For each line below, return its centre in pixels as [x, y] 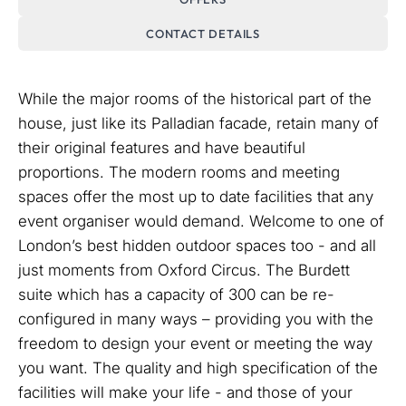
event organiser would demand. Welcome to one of [201, 221]
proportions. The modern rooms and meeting [179, 172]
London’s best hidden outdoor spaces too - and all [197, 246]
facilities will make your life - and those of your [185, 392]
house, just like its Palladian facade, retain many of [198, 123]
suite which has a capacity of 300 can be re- [176, 295]
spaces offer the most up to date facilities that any [196, 197]
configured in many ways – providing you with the [196, 319]
